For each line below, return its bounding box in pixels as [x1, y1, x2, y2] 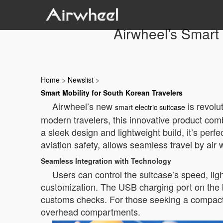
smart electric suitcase [115, 102, 185, 112]
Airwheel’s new [52, 100, 115, 112]
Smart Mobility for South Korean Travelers [41, 88, 183, 98]
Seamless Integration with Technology [41, 156, 171, 166]
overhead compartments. [41, 205, 140, 218]
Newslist [68, 75, 94, 85]
